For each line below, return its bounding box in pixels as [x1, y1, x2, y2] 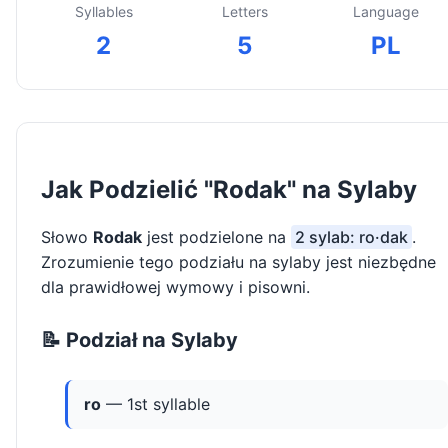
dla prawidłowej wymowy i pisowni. [41, 277, 310, 298]
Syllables [74, 3, 133, 21]
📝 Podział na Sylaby [41, 328, 238, 353]
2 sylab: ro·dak [295, 227, 408, 248]
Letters [221, 3, 268, 21]
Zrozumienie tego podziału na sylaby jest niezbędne [41, 252, 436, 273]
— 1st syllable [101, 394, 210, 415]
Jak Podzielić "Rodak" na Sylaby [41, 175, 417, 205]
